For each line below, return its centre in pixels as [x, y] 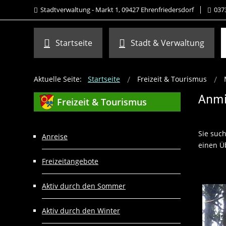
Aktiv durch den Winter [81, 211]
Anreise [55, 136]
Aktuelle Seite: [60, 79]
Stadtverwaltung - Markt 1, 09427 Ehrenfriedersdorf [117, 10]
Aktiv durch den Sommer [84, 186]
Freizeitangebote [70, 161]
